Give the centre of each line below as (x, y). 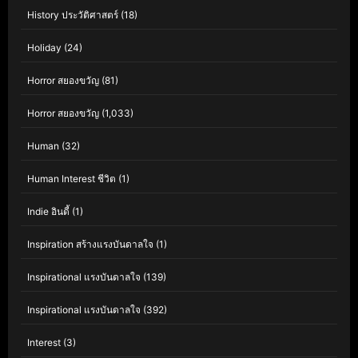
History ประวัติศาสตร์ (73, 15)
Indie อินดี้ (48, 212)
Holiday (44, 48)
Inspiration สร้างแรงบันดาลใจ (90, 245)
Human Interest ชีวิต (72, 179)
